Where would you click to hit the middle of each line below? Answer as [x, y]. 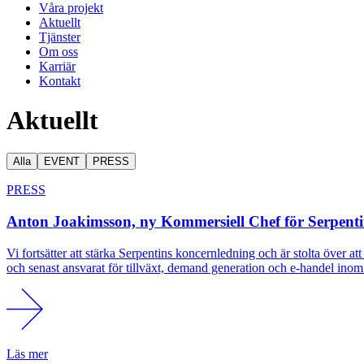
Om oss [58, 51]
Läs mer [27, 353]
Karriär [57, 66]
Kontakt [60, 80]
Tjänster [60, 37]
